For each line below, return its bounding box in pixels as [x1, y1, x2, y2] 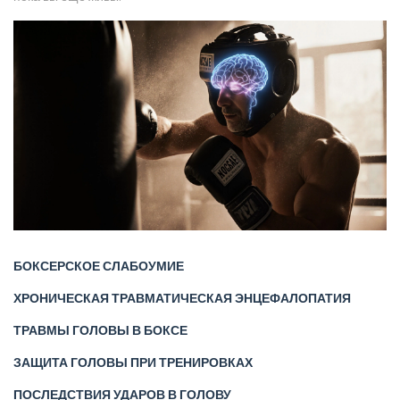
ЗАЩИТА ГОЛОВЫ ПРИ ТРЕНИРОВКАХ [13, 354, 253, 373]
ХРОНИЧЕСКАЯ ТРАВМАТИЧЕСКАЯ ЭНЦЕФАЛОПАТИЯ [13, 289, 351, 309]
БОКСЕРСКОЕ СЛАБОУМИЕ [13, 257, 184, 277]
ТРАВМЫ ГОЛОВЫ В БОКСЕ [13, 321, 187, 341]
